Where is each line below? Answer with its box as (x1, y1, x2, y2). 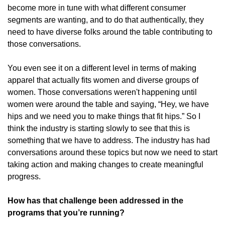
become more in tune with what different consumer (8, 4, 186, 12)
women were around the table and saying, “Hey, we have (8, 100, 209, 108)
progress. (8, 172, 41, 181)
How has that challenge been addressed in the (8, 196, 183, 205)
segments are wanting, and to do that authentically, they (8, 16, 204, 24)
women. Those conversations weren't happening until (8, 88, 197, 96)
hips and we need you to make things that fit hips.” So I (8, 112, 200, 121)
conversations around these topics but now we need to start (8, 148, 217, 157)
